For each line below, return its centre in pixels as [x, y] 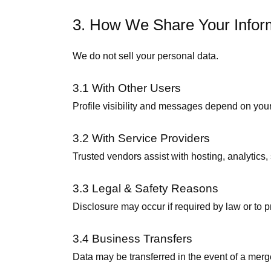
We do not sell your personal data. [145, 56]
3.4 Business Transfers [132, 239]
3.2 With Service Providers [141, 138]
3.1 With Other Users [127, 88]
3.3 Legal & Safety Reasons [145, 188]
